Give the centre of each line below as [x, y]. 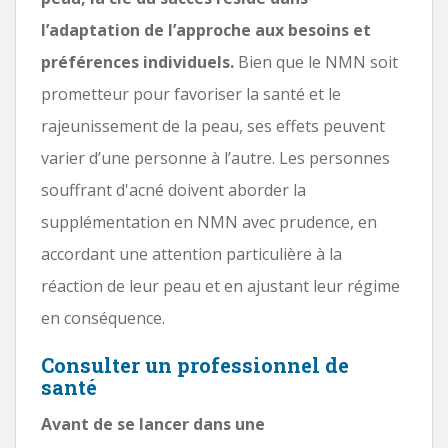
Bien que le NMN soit [316, 61]
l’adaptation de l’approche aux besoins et [206, 29]
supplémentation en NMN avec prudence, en [209, 221]
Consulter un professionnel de [195, 364]
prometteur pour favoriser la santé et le [191, 93]
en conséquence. [103, 317]
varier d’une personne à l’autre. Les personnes [215, 157]
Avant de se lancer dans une [153, 423]
